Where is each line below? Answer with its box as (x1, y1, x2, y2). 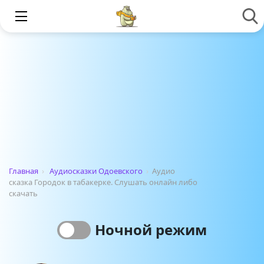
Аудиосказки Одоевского (49, 166, 143, 176)
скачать (9, 188, 38, 199)
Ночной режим (94, 220, 207, 239)
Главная (9, 166, 38, 176)
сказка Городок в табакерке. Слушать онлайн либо (9, 177, 197, 187)
